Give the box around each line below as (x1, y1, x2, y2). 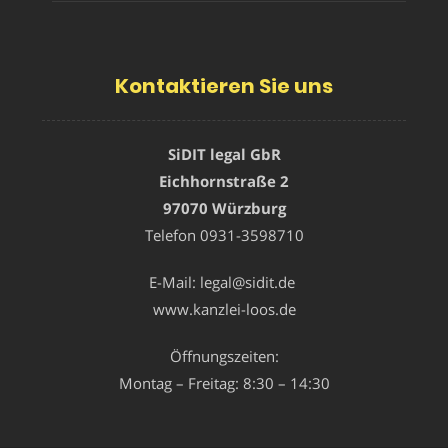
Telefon (144, 224, 200, 245)
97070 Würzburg (162, 197, 286, 218)
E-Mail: (149, 271, 196, 292)
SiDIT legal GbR (167, 143, 281, 164)
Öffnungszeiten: (169, 345, 279, 366)
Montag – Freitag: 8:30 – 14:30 (118, 372, 330, 393)
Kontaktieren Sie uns (115, 71, 333, 100)
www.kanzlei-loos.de (152, 298, 296, 319)
